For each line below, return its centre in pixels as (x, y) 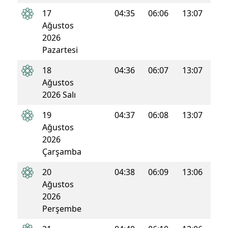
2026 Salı (59, 94)
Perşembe (62, 208)
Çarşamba (62, 151)
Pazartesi (60, 50)
